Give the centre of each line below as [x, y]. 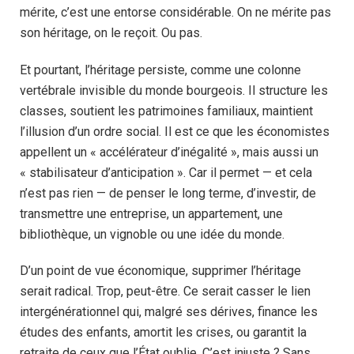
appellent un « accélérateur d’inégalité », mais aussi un [169, 152]
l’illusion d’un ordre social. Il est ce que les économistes [175, 131]
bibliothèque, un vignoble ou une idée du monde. [152, 234]
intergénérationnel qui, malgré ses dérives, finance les [169, 312]
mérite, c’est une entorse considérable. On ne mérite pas [175, 12]
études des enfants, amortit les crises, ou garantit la [163, 333]
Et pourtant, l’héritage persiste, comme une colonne [160, 70]
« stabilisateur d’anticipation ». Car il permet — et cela [166, 172]
